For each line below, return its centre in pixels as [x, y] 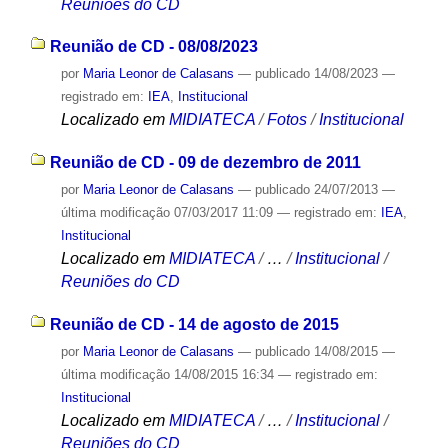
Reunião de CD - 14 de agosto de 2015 [194, 324]
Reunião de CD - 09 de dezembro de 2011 [205, 163]
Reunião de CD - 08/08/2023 [153, 47]
